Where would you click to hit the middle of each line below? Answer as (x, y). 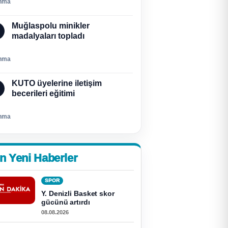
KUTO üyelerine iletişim (57, 83)
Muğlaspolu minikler (51, 26)
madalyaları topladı (48, 36)
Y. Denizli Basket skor (78, 193)
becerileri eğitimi (43, 93)
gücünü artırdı (66, 202)
